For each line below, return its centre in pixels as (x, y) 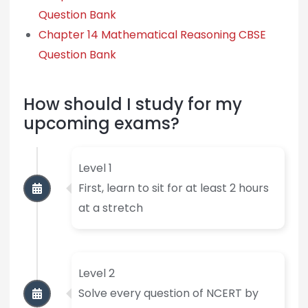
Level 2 (96, 274)
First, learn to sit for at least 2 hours (173, 188)
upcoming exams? (101, 124)
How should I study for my (132, 104)
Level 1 (95, 168)
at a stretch (110, 208)
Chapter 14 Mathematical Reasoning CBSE (152, 35)
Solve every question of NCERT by (168, 294)
